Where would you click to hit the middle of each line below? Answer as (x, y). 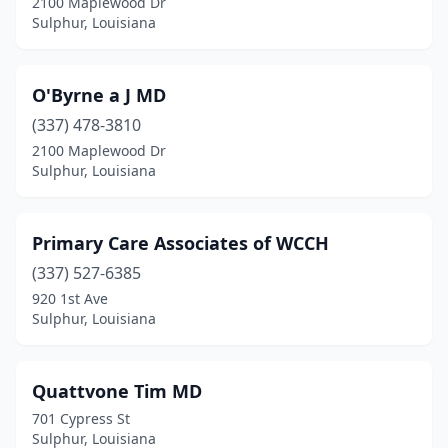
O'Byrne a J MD (99, 95)
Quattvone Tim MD (117, 391)
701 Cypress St (81, 418)
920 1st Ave (70, 298)
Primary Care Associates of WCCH (180, 243)
